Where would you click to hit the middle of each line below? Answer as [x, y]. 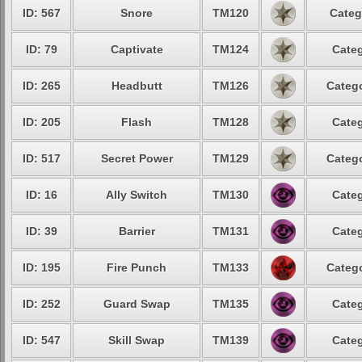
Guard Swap [137, 304]
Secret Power [137, 158]
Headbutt [137, 86]
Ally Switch [137, 195]
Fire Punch [137, 267]
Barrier [137, 231]
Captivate [137, 49]
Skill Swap [137, 340]
